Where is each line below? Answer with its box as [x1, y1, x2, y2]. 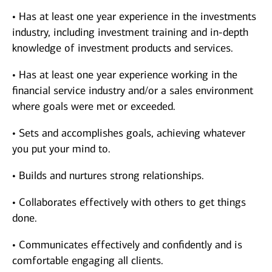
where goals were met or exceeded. [12, 100, 175, 114]
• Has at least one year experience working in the [12, 68, 237, 82]
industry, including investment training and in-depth [12, 25, 248, 39]
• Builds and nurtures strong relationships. [12, 169, 204, 183]
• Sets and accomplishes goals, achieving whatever [12, 126, 245, 140]
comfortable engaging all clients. [12, 254, 163, 268]
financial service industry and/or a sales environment [12, 84, 253, 98]
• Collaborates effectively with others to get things [12, 195, 246, 209]
